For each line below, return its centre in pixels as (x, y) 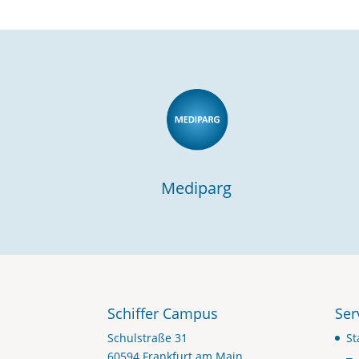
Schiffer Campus (163, 314)
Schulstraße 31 (148, 338)
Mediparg (196, 188)
